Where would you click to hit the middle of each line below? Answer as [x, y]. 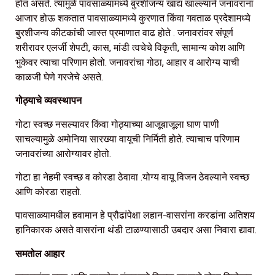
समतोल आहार [40, 254]
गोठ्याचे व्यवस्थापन [48, 101]
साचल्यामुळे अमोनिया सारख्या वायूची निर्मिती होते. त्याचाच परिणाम [127, 139]
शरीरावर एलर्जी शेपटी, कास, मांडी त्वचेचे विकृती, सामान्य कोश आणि [130, 47]
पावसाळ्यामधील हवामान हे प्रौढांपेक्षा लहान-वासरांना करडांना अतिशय [135, 215]
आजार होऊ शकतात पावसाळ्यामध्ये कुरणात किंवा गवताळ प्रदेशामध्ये [133, 18]
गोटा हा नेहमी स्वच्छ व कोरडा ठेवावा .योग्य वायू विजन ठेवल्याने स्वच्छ [132, 177]
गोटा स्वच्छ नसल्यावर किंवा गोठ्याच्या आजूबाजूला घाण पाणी [117, 124]
